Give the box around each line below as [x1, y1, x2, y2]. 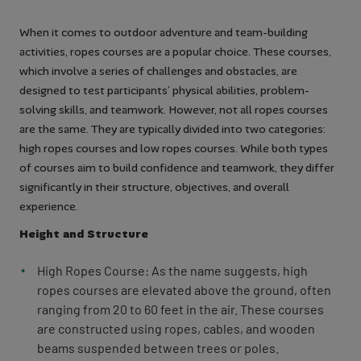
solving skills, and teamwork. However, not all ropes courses [19, 102, 328, 117]
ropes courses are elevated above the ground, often [37, 282, 331, 297]
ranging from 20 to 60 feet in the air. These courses [37, 301, 324, 317]
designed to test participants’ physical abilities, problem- [19, 83, 309, 98]
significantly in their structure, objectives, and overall [19, 180, 289, 194]
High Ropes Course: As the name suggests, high [37, 263, 308, 278]
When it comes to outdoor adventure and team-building [19, 25, 308, 39]
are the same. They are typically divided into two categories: [19, 122, 326, 136]
